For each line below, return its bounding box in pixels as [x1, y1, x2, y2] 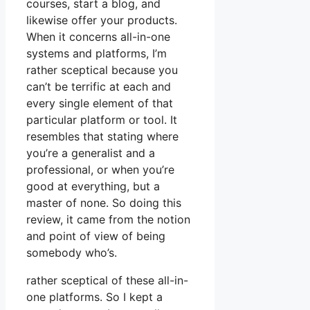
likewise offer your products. [26, 13, 177, 28]
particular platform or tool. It [26, 113, 177, 127]
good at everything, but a [26, 179, 160, 194]
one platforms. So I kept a [26, 290, 163, 304]
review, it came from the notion [26, 212, 190, 227]
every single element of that [26, 96, 173, 111]
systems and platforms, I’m [26, 46, 167, 61]
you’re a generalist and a [26, 146, 155, 161]
